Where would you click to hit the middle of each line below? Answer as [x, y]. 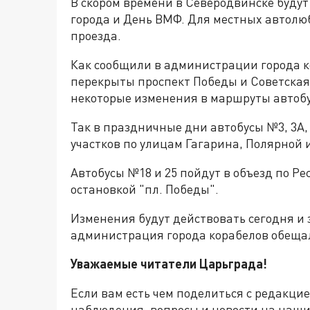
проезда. [96, 35]
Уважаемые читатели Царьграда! [169, 264]
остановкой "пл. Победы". [145, 189]
